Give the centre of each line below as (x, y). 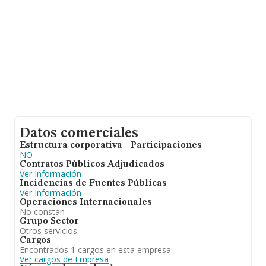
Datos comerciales (79, 134)
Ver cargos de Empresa (64, 259)
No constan (42, 212)
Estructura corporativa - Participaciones (111, 145)
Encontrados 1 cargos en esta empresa (95, 250)
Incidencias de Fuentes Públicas (93, 183)
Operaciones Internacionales (86, 202)
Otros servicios (48, 231)
